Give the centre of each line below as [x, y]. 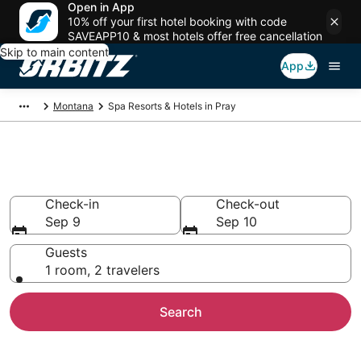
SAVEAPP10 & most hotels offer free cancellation [195, 36]
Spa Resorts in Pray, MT [137, 183]
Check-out [248, 204]
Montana [73, 106]
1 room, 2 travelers [102, 270]
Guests [66, 252]
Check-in [72, 204]
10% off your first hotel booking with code [177, 21]
